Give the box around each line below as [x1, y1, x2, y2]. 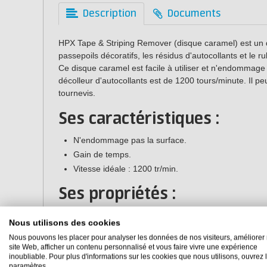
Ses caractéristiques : [58, 109, 219, 129]
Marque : [58, 210, 97, 221]
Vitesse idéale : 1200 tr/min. [73, 163, 178, 173]
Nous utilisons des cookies [9, 218, 120, 227]
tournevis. [58, 88, 95, 98]
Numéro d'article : [58, 223, 130, 233]
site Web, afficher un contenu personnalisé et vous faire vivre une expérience [9, 243, 257, 251]
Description [83, 8, 136, 20]
